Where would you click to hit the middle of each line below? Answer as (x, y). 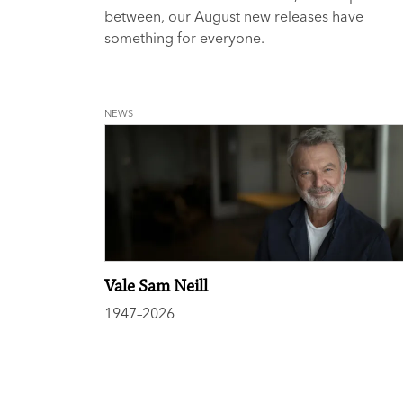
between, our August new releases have (234, 16)
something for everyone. (184, 37)
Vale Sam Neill (156, 286)
